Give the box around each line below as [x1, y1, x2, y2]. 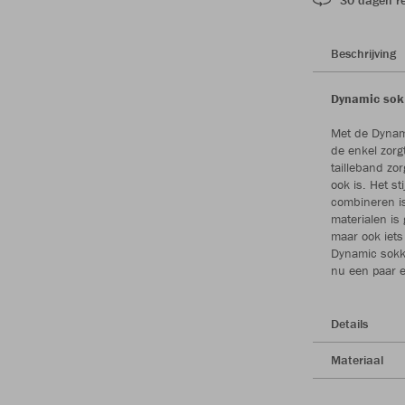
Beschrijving [331, 44, 396, 61]
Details [331, 315, 368, 332]
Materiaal [331, 351, 383, 368]
